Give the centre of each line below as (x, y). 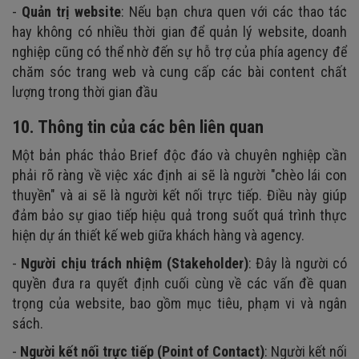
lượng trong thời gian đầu (87, 91)
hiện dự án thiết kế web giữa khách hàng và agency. (158, 235)
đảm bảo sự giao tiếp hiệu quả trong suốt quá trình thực (179, 215)
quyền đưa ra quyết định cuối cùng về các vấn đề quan (179, 283)
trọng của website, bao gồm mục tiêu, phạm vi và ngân (179, 303)
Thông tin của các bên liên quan (149, 127)
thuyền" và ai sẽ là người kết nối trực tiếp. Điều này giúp (179, 195)
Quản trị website (72, 11)
